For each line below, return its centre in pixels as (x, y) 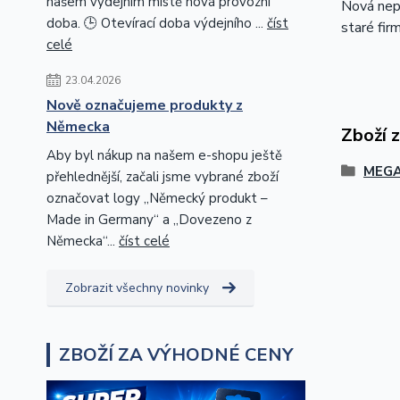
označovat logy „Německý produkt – (157, 199)
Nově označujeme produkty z (145, 106)
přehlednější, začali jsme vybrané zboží (162, 177)
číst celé (144, 242)
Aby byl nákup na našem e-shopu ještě (164, 156)
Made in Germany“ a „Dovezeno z (149, 220)
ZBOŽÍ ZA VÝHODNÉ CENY (176, 355)
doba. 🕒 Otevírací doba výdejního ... (157, 24)
